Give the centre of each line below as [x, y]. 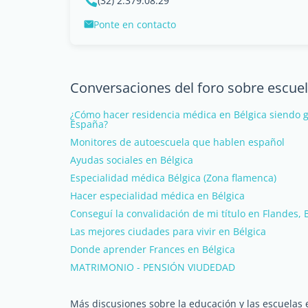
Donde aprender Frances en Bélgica [153, 249]
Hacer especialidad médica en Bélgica [157, 195]
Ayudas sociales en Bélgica [132, 159]
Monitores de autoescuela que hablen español [177, 142]
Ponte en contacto [135, 24]
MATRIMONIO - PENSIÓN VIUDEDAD [153, 267]
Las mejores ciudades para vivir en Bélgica [168, 231]
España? [89, 124]
